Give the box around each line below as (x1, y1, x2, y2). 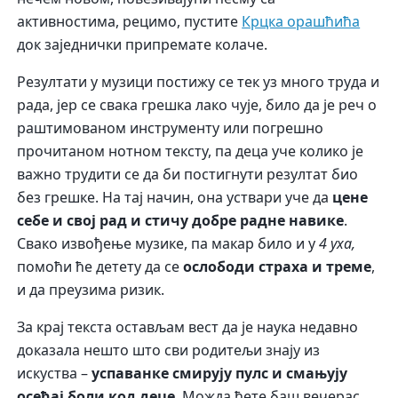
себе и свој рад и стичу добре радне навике (17, 211, 345, 231)
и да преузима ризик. (17, 280, 165, 300)
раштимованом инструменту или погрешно (17, 118, 324, 139)
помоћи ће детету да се (17, 257, 184, 277)
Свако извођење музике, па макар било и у (17, 234, 320, 254)
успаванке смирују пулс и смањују (92, 363, 348, 384)
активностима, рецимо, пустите (17, 12, 243, 32)
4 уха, (319, 234, 356, 254)
